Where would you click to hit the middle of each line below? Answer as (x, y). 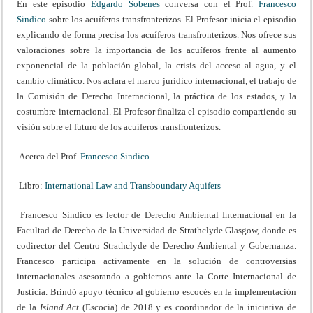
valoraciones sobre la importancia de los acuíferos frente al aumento (156, 50)
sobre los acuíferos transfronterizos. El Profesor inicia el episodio (171, 20)
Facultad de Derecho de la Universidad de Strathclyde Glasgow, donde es (156, 231)
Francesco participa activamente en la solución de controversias (156, 261)
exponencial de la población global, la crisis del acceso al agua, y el (156, 66)
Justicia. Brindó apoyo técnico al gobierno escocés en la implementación (156, 292)
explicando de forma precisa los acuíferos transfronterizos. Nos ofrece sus (156, 35)
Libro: (31, 186)
